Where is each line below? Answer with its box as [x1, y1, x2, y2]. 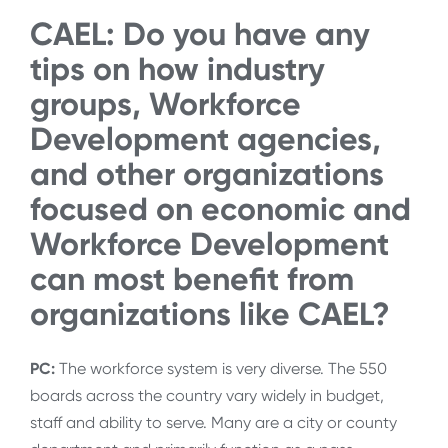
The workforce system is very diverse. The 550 [55, 358, 387, 378]
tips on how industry [30, 50, 325, 89]
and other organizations [30, 155, 384, 194]
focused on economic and [30, 190, 411, 229]
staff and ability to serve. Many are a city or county [30, 412, 397, 432]
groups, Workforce [30, 85, 301, 124]
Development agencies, [30, 120, 381, 159]
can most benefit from [30, 260, 354, 299]
